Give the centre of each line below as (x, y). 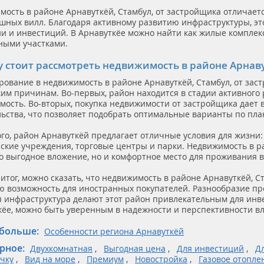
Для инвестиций (211, 248)
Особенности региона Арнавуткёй (114, 231)
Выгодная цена (135, 248)
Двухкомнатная (62, 248)
